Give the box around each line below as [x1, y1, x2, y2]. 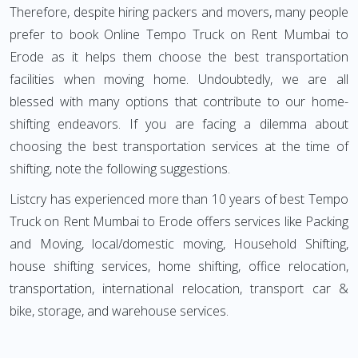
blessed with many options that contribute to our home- [10, 93, 348, 110]
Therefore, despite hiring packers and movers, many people [10, 3, 348, 21]
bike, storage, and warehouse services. [10, 302, 229, 320]
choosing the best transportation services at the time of [10, 137, 348, 155]
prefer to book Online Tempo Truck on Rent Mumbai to [10, 26, 348, 43]
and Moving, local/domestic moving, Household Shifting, [10, 235, 348, 253]
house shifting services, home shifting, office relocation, [10, 257, 348, 275]
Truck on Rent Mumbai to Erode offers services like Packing [10, 213, 348, 230]
